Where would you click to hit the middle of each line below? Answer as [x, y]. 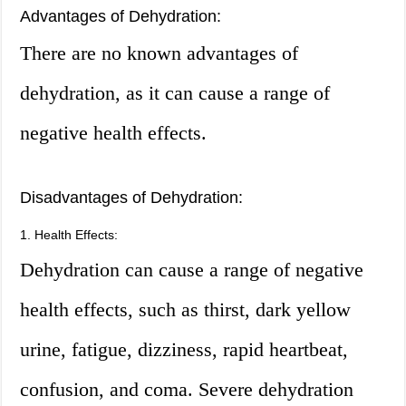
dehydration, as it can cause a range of [175, 93]
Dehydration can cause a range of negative [192, 270]
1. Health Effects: [69, 235]
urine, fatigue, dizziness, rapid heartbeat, [184, 350]
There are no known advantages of [159, 53]
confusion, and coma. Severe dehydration [187, 390]
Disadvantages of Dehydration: [132, 198]
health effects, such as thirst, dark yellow [186, 310]
